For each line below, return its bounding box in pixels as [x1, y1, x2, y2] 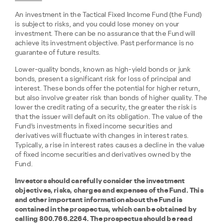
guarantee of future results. [15, 49, 101, 57]
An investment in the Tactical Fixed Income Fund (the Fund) [15, 11, 202, 19]
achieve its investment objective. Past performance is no [15, 40, 194, 47]
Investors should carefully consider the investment [15, 178, 185, 185]
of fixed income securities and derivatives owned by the [15, 151, 192, 159]
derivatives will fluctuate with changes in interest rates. [15, 132, 189, 140]
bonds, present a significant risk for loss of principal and [15, 76, 191, 83]
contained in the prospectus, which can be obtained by [15, 206, 197, 214]
